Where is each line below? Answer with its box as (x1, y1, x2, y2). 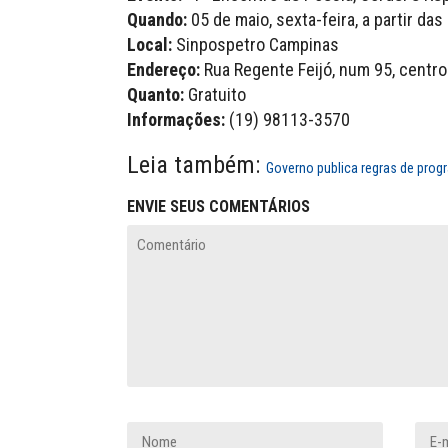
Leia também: (127, 151, 266, 179)
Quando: (127, 9, 187, 30)
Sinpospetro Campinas (172, 34, 339, 55)
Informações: (127, 109, 225, 130)
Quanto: (127, 84, 184, 105)
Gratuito (184, 84, 246, 105)
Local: (127, 34, 172, 55)
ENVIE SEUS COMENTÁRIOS (127, 197, 310, 216)
